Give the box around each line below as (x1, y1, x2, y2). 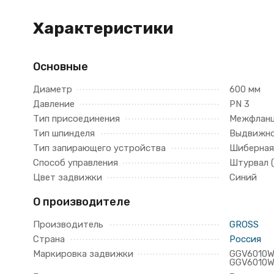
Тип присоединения (32, 113, 120, 124)
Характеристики (32, 19, 173, 38)
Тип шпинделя (32, 128, 95, 139)
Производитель (32, 219, 103, 230)
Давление (32, 98, 75, 109)
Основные (32, 60, 88, 73)
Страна (32, 234, 65, 245)
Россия (229, 234, 261, 245)
